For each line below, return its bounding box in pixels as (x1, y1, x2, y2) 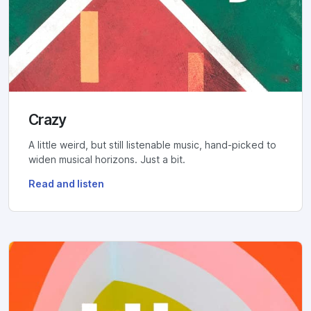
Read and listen (28, 178, 104, 190)
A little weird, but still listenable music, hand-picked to (28, 139, 276, 151)
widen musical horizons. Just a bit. (28, 153, 185, 165)
